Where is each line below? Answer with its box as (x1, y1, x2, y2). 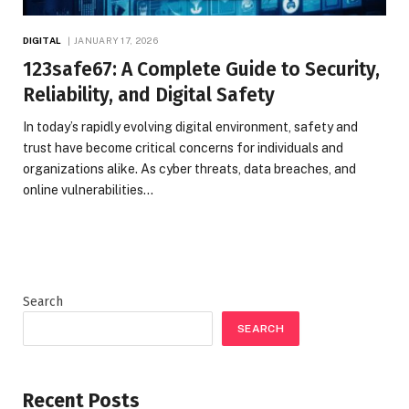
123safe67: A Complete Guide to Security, (23, 57, 380, 81)
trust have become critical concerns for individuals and (23, 140, 343, 155)
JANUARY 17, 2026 (74, 34, 158, 46)
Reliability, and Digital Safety (23, 82, 275, 107)
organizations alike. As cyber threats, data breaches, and (23, 161, 356, 176)
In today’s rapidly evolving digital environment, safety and (23, 119, 358, 134)
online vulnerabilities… (23, 182, 153, 197)
